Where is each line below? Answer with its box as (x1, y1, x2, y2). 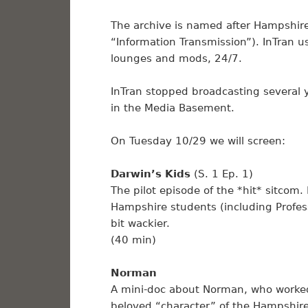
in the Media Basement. (110, 102, 234, 115)
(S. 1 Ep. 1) (190, 168, 253, 181)
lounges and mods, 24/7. (110, 52, 242, 65)
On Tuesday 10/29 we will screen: (110, 135, 285, 148)
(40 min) (110, 234, 156, 247)
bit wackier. (110, 217, 170, 230)
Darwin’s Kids (110, 168, 190, 181)
